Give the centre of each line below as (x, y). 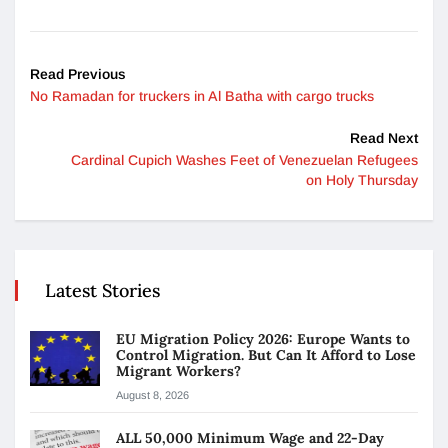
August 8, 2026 (152, 394)
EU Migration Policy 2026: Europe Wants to (263, 338)
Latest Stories (102, 290)
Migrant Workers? (180, 370)
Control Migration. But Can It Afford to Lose (266, 354)
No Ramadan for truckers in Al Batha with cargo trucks (202, 95)
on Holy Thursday (362, 179)
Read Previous (78, 73)
